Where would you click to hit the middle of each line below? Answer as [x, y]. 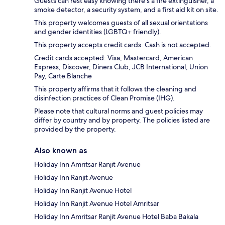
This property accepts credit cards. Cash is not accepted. [123, 45]
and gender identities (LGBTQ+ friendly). [98, 32]
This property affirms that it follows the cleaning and [115, 89]
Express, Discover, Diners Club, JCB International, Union [121, 67]
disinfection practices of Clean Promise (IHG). [104, 98]
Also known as [61, 151]
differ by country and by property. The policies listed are [122, 120]
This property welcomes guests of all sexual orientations [121, 23]
